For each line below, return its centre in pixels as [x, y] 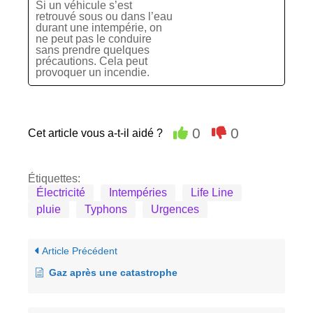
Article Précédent [79, 251]
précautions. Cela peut [92, 61]
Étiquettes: [54, 179]
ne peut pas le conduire [94, 39]
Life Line [212, 192]
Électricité [61, 192]
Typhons [106, 209]
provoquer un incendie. [93, 72]
